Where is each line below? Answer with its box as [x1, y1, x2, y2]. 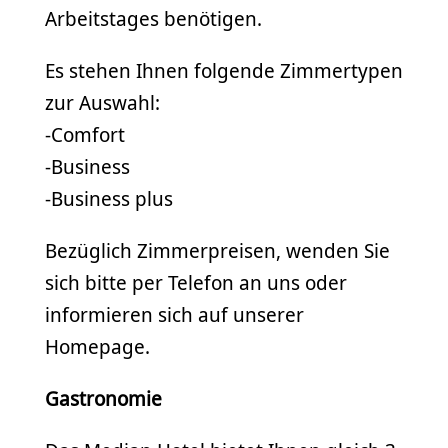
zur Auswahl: [45, 89, 160, 116]
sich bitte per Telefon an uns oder [45, 269, 347, 296]
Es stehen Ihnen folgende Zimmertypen [45, 57, 403, 84]
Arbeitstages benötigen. [45, 5, 262, 32]
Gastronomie [45, 385, 162, 412]
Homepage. [45, 333, 150, 360]
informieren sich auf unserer [45, 301, 304, 328]
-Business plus [45, 185, 173, 212]
